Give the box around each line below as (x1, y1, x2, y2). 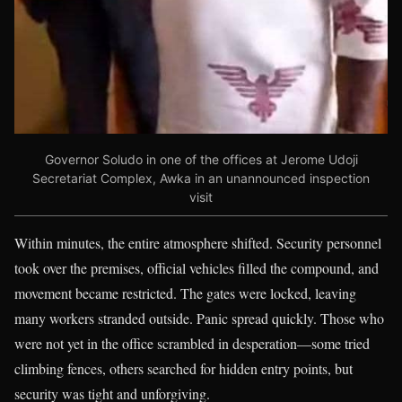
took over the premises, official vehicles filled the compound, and (14, 258, 379, 278)
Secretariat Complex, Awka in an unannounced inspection (32, 170, 370, 186)
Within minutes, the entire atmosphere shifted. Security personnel (14, 233, 381, 253)
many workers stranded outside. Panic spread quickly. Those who (14, 309, 384, 328)
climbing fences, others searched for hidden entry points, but (14, 359, 353, 379)
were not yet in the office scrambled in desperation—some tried (14, 334, 370, 354)
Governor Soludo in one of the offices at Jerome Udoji (44, 151, 358, 167)
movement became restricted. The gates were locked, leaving (14, 284, 356, 303)
